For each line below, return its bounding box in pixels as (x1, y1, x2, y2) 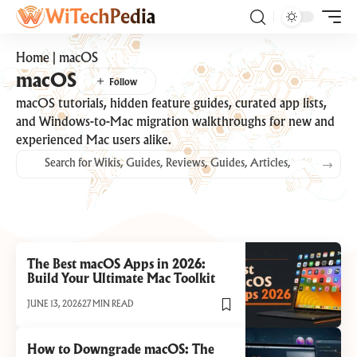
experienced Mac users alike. (16, 135, 171, 147)
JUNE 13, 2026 (27, 300, 83, 309)
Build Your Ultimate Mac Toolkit (27, 273, 216, 286)
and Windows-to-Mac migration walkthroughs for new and (16, 116, 335, 128)
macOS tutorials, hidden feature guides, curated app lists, (16, 98, 327, 110)
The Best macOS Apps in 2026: (27, 259, 206, 272)
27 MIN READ (82, 300, 135, 309)
